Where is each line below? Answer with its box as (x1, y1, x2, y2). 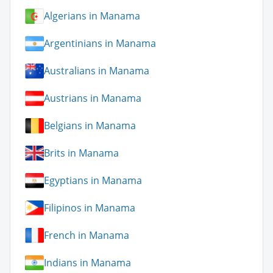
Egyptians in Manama (44, 174, 142, 188)
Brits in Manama (44, 146, 119, 160)
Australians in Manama (44, 64, 149, 78)
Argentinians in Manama (44, 37, 156, 51)
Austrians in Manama (44, 91, 141, 105)
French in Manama (44, 229, 129, 243)
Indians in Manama (44, 256, 131, 270)
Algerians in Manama (44, 9, 140, 23)
